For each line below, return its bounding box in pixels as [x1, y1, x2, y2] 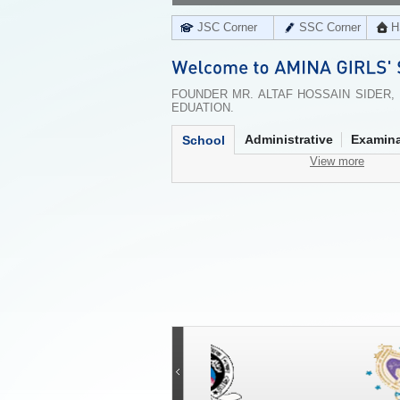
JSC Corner [197, 21, 257, 34]
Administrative [245, 132, 333, 146]
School [182, 133, 225, 147]
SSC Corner [299, 21, 361, 34]
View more [310, 154, 364, 168]
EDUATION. [171, 101, 234, 114]
